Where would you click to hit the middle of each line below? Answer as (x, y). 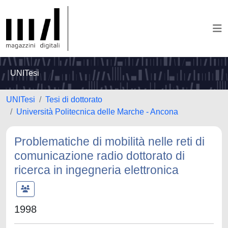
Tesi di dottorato (74, 99)
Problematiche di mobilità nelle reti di (109, 141)
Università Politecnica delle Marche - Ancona (97, 112)
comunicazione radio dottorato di (99, 156)
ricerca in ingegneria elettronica (96, 170)
